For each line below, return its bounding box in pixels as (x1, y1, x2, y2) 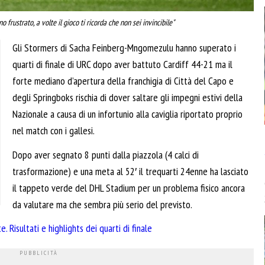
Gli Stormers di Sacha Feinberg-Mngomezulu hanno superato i (12, 41, 236, 55)
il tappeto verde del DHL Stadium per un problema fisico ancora (12, 180, 245, 195)
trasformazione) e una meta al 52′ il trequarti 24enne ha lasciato (12, 164, 248, 178)
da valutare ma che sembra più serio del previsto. (12, 197, 192, 211)
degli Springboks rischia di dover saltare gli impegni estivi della (12, 91, 243, 105)
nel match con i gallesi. (12, 124, 95, 138)
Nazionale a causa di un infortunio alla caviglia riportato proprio (12, 107, 243, 121)
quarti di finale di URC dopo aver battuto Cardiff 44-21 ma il (12, 57, 232, 72)
